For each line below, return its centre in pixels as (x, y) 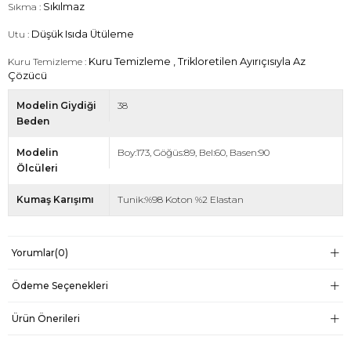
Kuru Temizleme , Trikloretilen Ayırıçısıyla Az (197, 61)
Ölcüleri (37, 168)
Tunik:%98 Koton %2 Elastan (180, 199)
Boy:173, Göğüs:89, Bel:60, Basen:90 (193, 152)
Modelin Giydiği (56, 105)
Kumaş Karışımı (55, 199)
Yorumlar (33, 252)
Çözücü (27, 75)
